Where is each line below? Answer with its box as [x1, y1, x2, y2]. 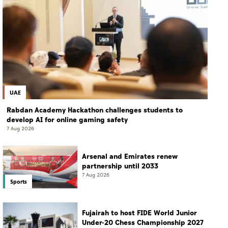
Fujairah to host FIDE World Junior [82, 208, 197, 219]
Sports [10, 177, 27, 185]
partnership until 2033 [82, 161, 158, 172]
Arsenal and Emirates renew [82, 151, 178, 162]
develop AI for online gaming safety [7, 115, 128, 126]
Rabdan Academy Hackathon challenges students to [7, 105, 183, 116]
